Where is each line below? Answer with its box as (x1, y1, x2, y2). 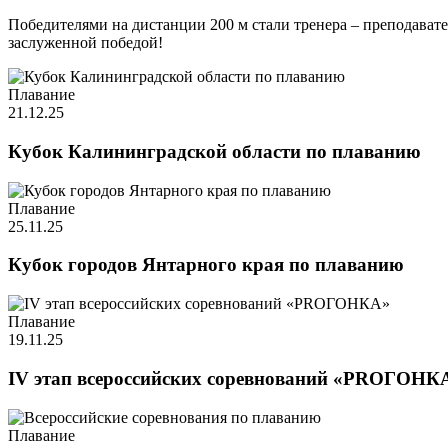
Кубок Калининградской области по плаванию (8, 141, 421, 163)
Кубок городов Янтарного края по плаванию (8, 254, 404, 276)
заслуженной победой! (8, 34, 163, 52)
